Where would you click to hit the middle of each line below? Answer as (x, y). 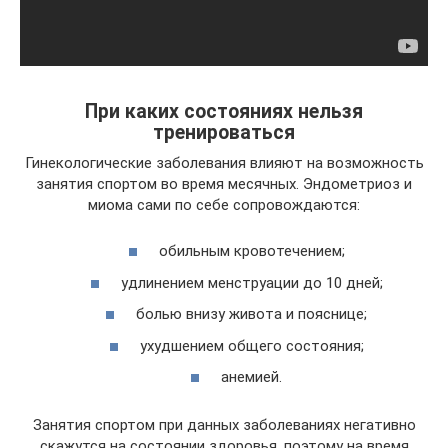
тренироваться (224, 132)
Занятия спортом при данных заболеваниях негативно (224, 425)
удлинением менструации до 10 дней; (251, 282)
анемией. (251, 377)
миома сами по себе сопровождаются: (224, 204)
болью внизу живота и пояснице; (251, 314)
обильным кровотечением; (251, 251)
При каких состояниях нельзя (224, 111)
